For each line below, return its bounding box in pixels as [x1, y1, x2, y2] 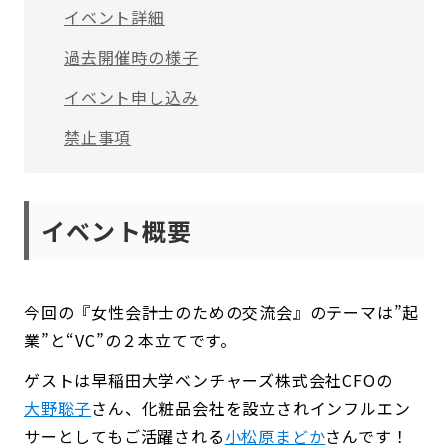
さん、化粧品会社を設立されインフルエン [91, 396, 411, 420]
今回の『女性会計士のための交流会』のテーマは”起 [24, 300, 420, 324]
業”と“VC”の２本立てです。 [24, 328, 237, 352]
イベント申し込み [64, 85, 199, 109]
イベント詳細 [64, 5, 165, 29]
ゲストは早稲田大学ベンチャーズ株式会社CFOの [24, 368, 393, 392]
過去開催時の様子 [64, 45, 199, 69]
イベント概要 [41, 213, 193, 248]
